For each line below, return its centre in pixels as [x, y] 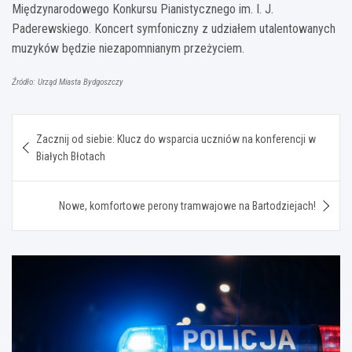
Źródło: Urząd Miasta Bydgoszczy [68, 82]
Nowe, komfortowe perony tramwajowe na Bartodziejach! [187, 205]
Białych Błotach [71, 156]
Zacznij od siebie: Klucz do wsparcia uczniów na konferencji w [176, 139]
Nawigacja [61, 125]
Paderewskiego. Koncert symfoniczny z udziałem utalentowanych [174, 28]
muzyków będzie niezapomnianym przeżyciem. [128, 48]
